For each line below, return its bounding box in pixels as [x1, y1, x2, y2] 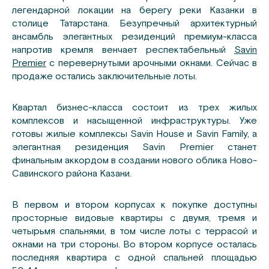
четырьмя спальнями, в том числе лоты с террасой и [12, 225, 257, 237]
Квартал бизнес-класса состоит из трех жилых [12, 101, 257, 113]
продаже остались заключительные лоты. [12, 70, 197, 82]
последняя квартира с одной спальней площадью [12, 251, 257, 264]
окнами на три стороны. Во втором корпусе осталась [12, 238, 257, 250]
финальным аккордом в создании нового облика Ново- [12, 154, 257, 166]
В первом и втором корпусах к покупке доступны [12, 198, 257, 211]
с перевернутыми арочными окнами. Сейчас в [46, 56, 257, 69]
